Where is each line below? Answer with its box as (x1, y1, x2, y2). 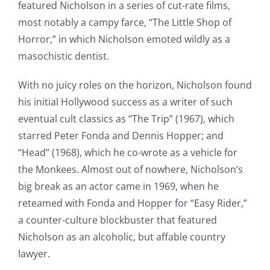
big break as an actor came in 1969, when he (17, 180, 219, 193)
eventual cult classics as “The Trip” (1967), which (17, 112, 234, 125)
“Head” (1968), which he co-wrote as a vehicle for (17, 146, 237, 159)
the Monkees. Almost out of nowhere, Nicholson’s (17, 163, 243, 176)
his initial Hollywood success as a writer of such (17, 95, 233, 108)
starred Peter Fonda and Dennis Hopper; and (17, 129, 224, 142)
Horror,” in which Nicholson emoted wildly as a (17, 33, 230, 46)
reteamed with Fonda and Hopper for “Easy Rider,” (17, 196, 247, 210)
